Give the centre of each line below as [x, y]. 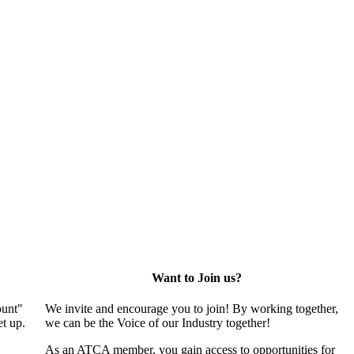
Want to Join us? [196, 277]
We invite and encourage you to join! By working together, [192, 309]
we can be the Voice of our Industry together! [158, 323]
